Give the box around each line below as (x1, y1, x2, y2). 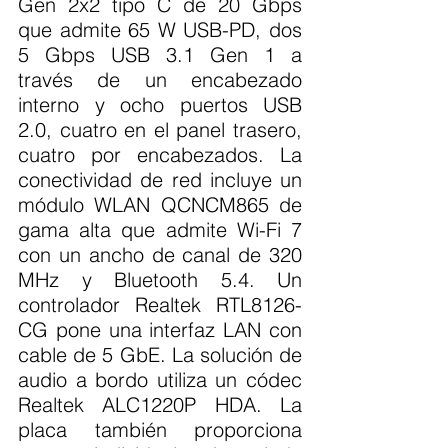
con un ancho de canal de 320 (18, 242, 302, 267)
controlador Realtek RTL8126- (18, 292, 302, 317)
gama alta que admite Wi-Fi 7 (18, 217, 302, 242)
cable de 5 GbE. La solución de (18, 342, 302, 367)
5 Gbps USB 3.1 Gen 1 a (18, 42, 302, 67)
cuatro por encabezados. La (18, 142, 302, 167)
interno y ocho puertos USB (18, 92, 302, 117)
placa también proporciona (18, 417, 302, 442)
